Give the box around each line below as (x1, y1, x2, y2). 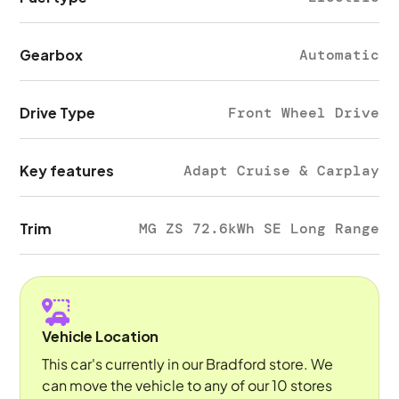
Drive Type (20, 103, 96, 122)
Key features (20, 161, 115, 180)
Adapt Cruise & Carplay (183, 161, 379, 180)
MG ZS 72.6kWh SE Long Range (138, 219, 379, 238)
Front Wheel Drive (227, 103, 379, 122)
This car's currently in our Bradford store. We (42, 354, 334, 373)
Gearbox (20, 45, 84, 64)
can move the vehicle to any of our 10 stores (42, 376, 333, 395)
